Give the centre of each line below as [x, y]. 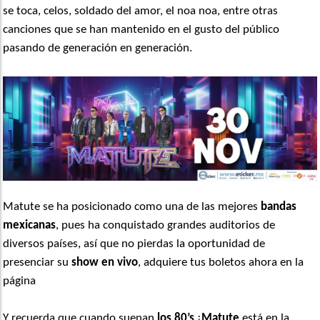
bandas [279, 207]
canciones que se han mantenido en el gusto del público [141, 30]
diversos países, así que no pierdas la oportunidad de [134, 244]
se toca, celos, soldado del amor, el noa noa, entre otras [141, 11]
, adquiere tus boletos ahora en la [221, 263]
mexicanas [30, 226]
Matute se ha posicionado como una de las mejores [132, 207]
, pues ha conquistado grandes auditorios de [166, 226]
